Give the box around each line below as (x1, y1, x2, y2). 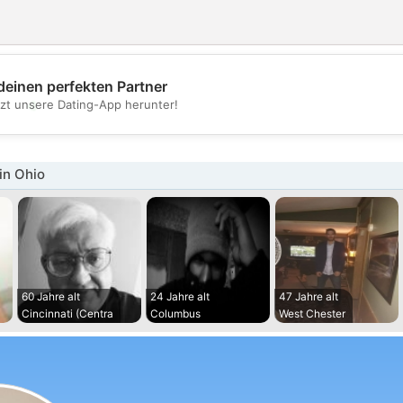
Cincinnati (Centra (21, 307, 113, 320)
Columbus (149, 307, 201, 320)
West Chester (278, 307, 345, 320)
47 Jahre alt (278, 290, 338, 303)
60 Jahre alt (21, 290, 80, 303)
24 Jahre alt (149, 290, 210, 303)
